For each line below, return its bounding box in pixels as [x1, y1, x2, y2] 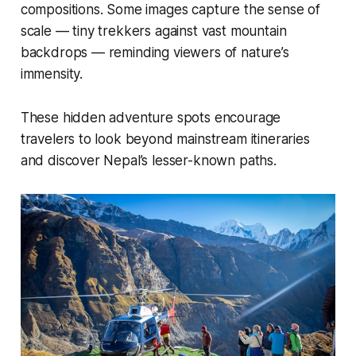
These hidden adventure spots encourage [20, 109, 281, 126]
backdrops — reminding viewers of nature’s [20, 44, 289, 60]
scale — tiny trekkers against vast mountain [20, 22, 287, 39]
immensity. [20, 65, 83, 82]
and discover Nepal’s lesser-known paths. [20, 152, 277, 168]
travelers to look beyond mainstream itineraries [20, 130, 310, 147]
